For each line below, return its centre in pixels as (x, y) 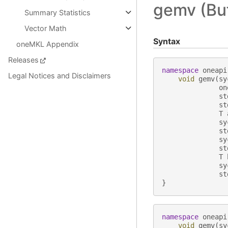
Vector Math (46, 28)
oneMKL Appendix (48, 44)
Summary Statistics (58, 12)
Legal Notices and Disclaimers (60, 76)
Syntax (166, 41)
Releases (23, 60)
